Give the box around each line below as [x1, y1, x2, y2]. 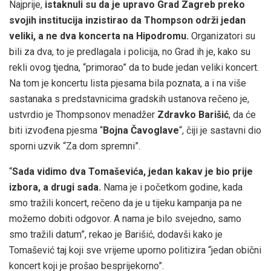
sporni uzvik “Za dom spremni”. [9, 140, 140, 152]
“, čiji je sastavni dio [179, 124, 261, 136]
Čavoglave [131, 124, 179, 136]
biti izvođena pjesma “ [9, 124, 103, 136]
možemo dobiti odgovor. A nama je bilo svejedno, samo [9, 212, 241, 224]
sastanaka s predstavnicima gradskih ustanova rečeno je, [9, 93, 249, 105]
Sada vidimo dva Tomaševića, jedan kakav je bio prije [12, 165, 253, 177]
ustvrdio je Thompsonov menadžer [9, 108, 157, 120]
